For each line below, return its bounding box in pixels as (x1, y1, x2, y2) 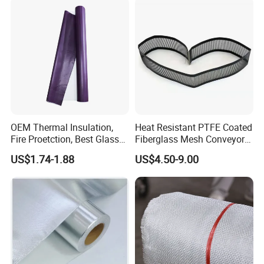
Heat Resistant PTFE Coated (134, 121, 252, 134)
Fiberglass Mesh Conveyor (134, 133, 245, 146)
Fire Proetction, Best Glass (11, 133, 120, 146)
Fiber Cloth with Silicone (11, 144, 111, 158)
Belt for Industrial (134, 144, 206, 158)
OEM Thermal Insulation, (11, 121, 114, 134)
